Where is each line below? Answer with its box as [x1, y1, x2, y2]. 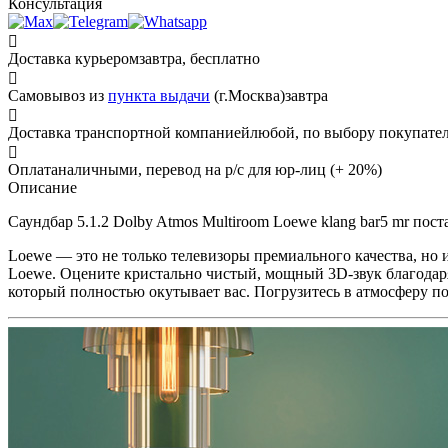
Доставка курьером [8, 50, 139, 68]
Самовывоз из [8, 87, 108, 105]
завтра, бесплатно [139, 50, 260, 68]
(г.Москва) [210, 87, 285, 105]
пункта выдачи [108, 87, 210, 105]
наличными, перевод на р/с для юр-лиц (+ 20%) [58, 161, 382, 179]
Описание [8, 179, 77, 197]
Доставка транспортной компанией [8, 124, 250, 142]
